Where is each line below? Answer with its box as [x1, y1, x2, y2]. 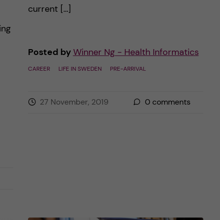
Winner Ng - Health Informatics [73, 46, 199, 58]
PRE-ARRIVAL [110, 65, 146, 73]
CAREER [27, 65, 50, 73]
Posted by [27, 46, 73, 58]
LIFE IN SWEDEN [58, 65, 102, 73]
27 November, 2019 [39, 97, 109, 107]
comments [150, 97, 191, 107]
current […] [27, 3, 71, 15]
